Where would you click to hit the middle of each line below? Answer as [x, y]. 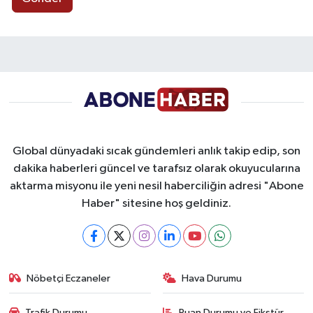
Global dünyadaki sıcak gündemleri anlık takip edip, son [156, 152]
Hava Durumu [212, 279]
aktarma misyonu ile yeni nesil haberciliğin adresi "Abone [156, 187]
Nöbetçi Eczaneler [69, 279]
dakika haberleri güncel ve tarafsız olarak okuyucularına [156, 169]
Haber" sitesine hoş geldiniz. [156, 204]
